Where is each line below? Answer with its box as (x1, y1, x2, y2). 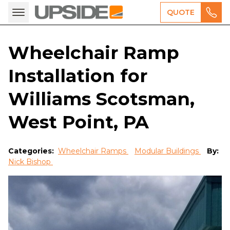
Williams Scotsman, (8, 88, 195, 110)
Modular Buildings (135, 146, 201, 156)
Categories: (8, 146, 56, 156)
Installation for (8, 65, 147, 87)
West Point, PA (8, 111, 149, 133)
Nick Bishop (8, 157, 53, 166)
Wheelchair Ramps (58, 146, 128, 156)
